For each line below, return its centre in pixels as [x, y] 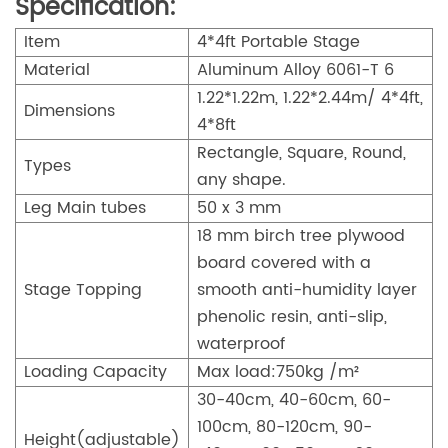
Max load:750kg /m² [278, 371]
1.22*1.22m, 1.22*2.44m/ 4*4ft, [310, 97]
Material [57, 69]
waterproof [241, 343]
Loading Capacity [95, 371]
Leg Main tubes [85, 207]
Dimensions [69, 110]
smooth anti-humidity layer [307, 289]
